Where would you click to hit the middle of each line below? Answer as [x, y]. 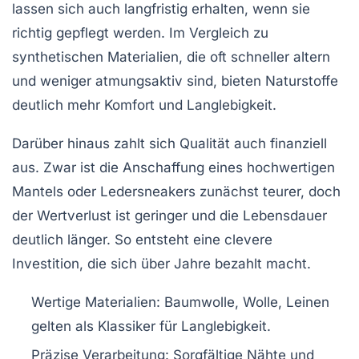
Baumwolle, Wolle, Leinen [245, 302]
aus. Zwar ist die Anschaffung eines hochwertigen [173, 167]
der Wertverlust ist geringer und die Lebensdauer [169, 215]
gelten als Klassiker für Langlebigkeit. [151, 326]
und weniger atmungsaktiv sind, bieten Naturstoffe [175, 81]
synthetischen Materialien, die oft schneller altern [171, 56]
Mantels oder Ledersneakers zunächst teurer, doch [176, 191]
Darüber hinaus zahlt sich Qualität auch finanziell [169, 143]
